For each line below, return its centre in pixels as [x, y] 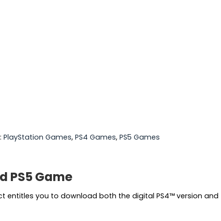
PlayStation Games [37, 137]
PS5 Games [140, 137]
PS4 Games [95, 137]
